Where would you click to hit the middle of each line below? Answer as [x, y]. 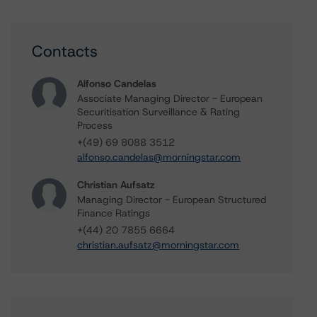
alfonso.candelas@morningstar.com [159, 157]
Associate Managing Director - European [170, 98]
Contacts [65, 51]
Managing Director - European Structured [172, 200]
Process [95, 125]
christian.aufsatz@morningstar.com [158, 245]
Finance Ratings [114, 213]
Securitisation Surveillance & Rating [159, 112]
